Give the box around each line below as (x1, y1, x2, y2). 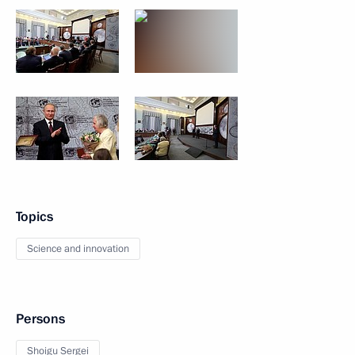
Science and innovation (27, 242, 129, 256)
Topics (16, 208, 53, 226)
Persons (16, 310, 65, 328)
